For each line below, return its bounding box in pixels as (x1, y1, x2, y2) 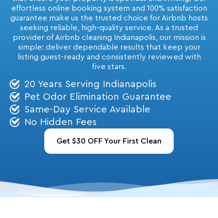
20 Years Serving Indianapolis (24, 79, 157, 89)
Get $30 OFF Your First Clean (56, 137, 162, 145)
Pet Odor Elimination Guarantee (24, 92, 171, 102)
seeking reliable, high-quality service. (20, 24, 155, 32)
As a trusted (155, 24, 198, 32)
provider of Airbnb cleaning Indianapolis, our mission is (12, 34, 206, 41)
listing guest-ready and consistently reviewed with (17, 53, 201, 61)
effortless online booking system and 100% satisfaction (11, 4, 207, 12)
